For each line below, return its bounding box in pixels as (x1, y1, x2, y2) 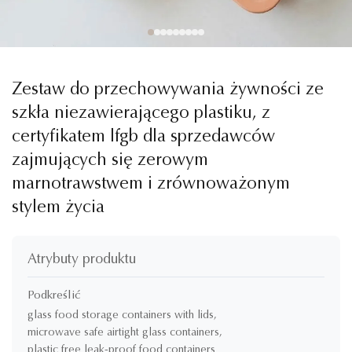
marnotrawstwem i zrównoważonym (12, 176, 290, 193)
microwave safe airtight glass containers (27, 328, 219, 339)
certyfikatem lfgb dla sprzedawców (12, 129, 275, 146)
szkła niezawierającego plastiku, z (12, 105, 270, 123)
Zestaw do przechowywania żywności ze (12, 82, 324, 99)
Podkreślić (27, 290, 81, 302)
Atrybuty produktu (27, 253, 136, 267)
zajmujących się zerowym (12, 152, 208, 170)
